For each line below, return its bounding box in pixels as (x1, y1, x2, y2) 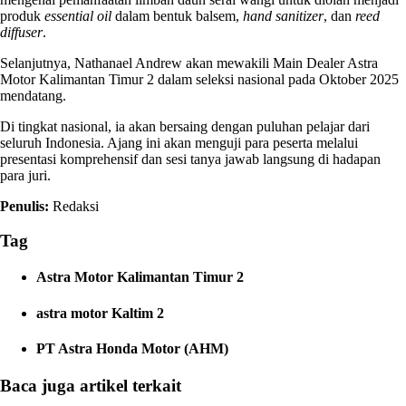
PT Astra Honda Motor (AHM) (36, 341, 228, 357)
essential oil (44, 7, 111, 24)
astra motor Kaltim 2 (36, 304, 164, 321)
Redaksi (49, 198, 99, 214)
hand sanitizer (243, 7, 324, 24)
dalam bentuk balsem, (111, 7, 243, 24)
